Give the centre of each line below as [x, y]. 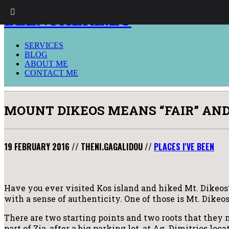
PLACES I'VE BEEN [184, 146]
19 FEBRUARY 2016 [37, 146]
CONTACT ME [51, 73]
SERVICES [44, 45]
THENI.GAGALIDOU [112, 146]
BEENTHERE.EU [68, 20]
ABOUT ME [46, 63]
